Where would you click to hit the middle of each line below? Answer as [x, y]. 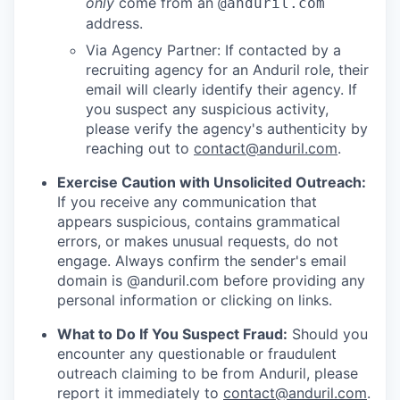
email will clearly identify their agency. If [221, 90]
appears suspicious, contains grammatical [199, 222]
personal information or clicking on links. [195, 300]
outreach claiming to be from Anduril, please [208, 374]
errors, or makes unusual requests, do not [198, 242]
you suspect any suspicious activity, [207, 109]
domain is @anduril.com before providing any [211, 281]
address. [114, 24]
